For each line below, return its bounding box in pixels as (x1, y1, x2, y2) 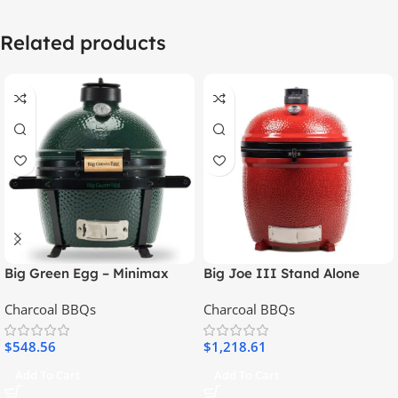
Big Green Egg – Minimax (4, 265, 169, 283)
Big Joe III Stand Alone (203, 265, 360, 283)
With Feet (4, 283, 68, 301)
